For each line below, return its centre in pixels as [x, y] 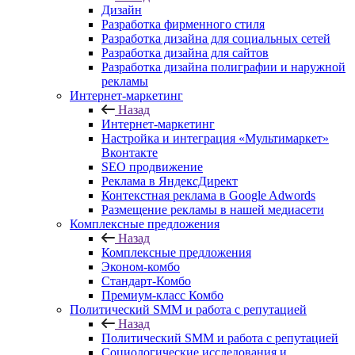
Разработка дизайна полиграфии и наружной [223, 67]
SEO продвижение [152, 167]
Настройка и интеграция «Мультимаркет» [215, 138]
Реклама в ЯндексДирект [170, 181]
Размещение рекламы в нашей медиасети [213, 210]
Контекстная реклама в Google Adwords [208, 195]
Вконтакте [130, 153]
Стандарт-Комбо [146, 281]
